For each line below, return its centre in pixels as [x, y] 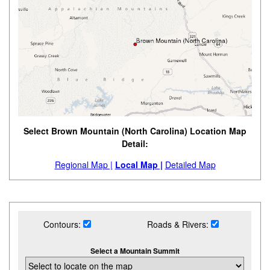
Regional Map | [83, 165]
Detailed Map [190, 165]
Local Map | [139, 165]
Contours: [63, 224]
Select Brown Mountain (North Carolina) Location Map [135, 131]
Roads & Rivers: [179, 224]
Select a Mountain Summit [135, 251]
